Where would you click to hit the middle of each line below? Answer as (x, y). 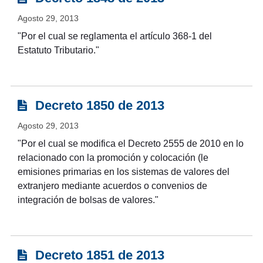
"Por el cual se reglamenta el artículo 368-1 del (114, 36)
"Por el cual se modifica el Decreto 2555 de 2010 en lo (130, 144)
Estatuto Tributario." (58, 50)
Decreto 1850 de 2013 (98, 106)
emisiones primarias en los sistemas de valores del (123, 172)
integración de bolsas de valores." (88, 200)
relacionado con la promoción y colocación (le (113, 158)
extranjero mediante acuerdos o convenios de (112, 186)
